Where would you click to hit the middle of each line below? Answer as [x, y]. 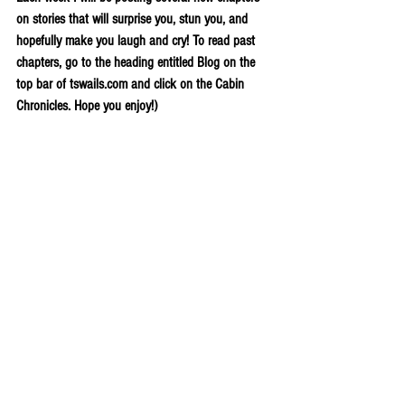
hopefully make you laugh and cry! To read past [137, 41]
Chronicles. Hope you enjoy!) [87, 106]
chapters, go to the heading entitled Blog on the [137, 63]
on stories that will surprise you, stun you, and [134, 19]
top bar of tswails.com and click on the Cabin [132, 85]
